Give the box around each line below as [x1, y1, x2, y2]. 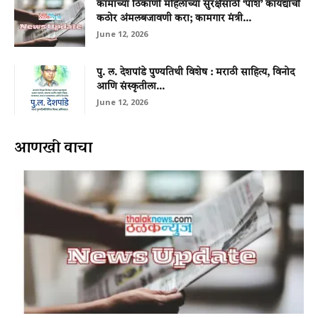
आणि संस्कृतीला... [97, 82, 165, 92]
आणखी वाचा [14, 135, 93, 160]
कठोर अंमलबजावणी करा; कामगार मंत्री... [97, 13, 251, 24]
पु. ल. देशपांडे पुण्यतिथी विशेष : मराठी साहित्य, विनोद [97, 67, 295, 78]
